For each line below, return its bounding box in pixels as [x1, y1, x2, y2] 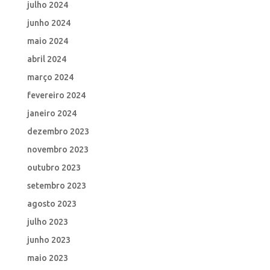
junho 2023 [27, 234, 71, 245]
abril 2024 [27, 54, 66, 64]
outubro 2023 [27, 162, 81, 172]
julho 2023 [27, 216, 68, 227]
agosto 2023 [27, 198, 77, 209]
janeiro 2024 [27, 108, 77, 118]
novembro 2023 [27, 144, 89, 154]
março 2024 [27, 72, 74, 82]
